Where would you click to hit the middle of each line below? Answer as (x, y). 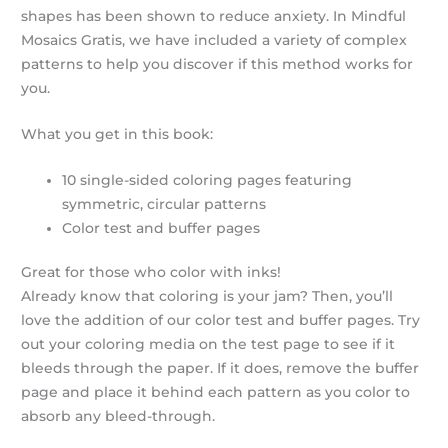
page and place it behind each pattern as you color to (216, 392)
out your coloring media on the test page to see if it (208, 344)
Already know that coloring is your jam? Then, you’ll (207, 296)
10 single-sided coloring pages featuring (207, 179)
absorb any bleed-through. (118, 416)
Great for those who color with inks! (151, 272)
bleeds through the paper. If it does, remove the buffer (220, 368)
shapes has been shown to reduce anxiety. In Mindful (214, 15)
